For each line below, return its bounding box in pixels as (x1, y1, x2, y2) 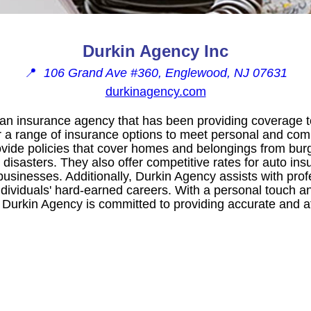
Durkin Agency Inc (83, 41, 228, 60)
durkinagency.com (105, 84, 206, 99)
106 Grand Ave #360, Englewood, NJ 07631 (43, 65, 287, 80)
